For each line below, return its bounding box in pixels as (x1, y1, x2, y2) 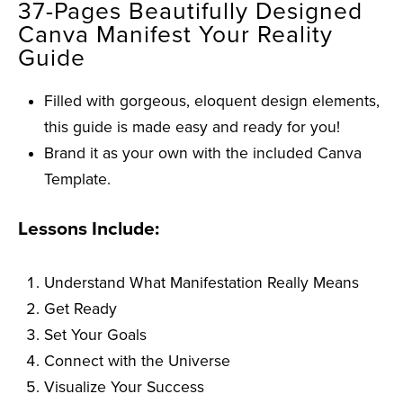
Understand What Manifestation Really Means (44, 273, 360, 292)
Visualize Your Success (44, 377, 205, 397)
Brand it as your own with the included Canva (44, 143, 363, 163)
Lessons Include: (18, 217, 159, 240)
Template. (44, 169, 112, 189)
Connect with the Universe (44, 351, 231, 371)
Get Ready (44, 299, 118, 318)
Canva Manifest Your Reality (18, 20, 333, 49)
